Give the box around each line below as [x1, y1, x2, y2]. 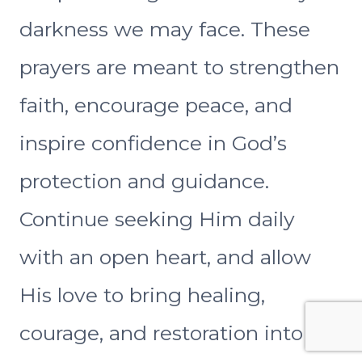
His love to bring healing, [19, 283, 265, 308]
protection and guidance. [19, 169, 269, 194]
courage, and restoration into [19, 321, 303, 346]
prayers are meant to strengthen [19, 55, 339, 80]
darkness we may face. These [19, 17, 310, 42]
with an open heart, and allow [19, 245, 311, 270]
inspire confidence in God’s [19, 131, 287, 156]
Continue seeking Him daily [19, 207, 295, 232]
